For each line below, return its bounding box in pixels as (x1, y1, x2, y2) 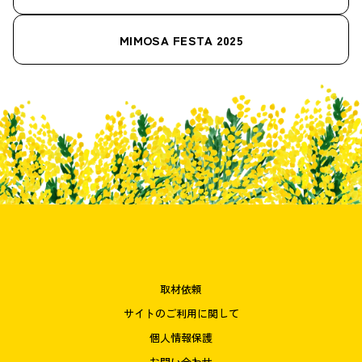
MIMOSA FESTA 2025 (119, 31, 243, 48)
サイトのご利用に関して (123, 305, 239, 321)
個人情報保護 (149, 329, 213, 345)
